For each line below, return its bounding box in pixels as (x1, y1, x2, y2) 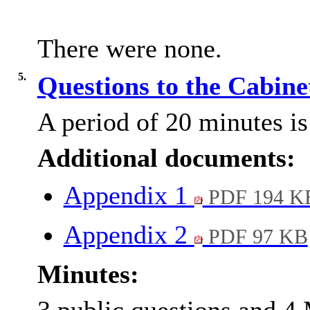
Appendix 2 (63, 220, 194, 250)
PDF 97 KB (202, 225, 308, 249)
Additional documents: (37, 143, 295, 173)
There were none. (37, 34, 222, 64)
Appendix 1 (63, 181, 194, 210)
